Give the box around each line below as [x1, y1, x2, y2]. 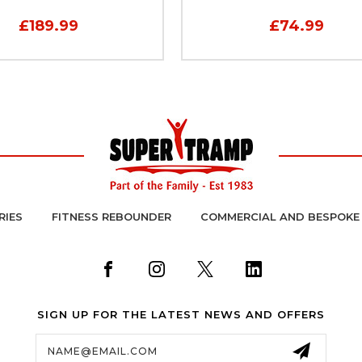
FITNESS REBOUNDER [51, 209, 171, 223]
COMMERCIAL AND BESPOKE [200, 209, 360, 223]
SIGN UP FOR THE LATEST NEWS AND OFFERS [36, 307, 325, 321]
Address [35, 343, 86, 358]
